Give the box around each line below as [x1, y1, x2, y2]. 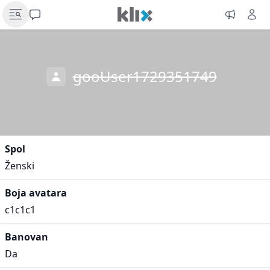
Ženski [5, 159, 34, 172]
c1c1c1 [5, 203, 36, 216]
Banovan [5, 230, 48, 243]
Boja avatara [5, 186, 67, 199]
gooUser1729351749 [72, 66, 217, 86]
